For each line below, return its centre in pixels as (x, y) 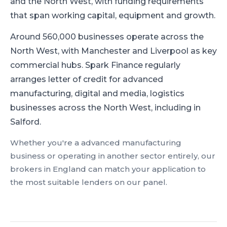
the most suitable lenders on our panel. (89, 182)
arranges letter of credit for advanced (87, 79)
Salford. (26, 122)
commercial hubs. (47, 65)
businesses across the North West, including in (105, 108)
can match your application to (146, 169)
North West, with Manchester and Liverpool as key (113, 51)
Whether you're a (46, 143)
